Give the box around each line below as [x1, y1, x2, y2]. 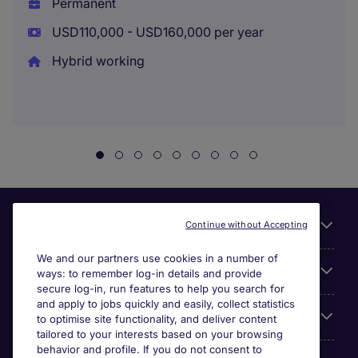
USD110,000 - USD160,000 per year [48, 24, 264, 40]
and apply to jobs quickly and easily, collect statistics [37, 297, 295, 310]
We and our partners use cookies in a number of [37, 252, 278, 265]
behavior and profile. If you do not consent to [37, 343, 262, 356]
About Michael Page [24, 264, 147, 280]
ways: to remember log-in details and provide [37, 267, 262, 280]
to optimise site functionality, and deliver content [37, 312, 276, 325]
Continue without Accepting [185, 219, 308, 230]
